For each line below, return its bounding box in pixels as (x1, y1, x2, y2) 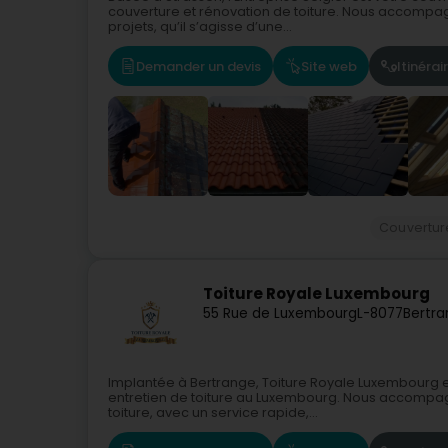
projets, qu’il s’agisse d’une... (108, 18, 292, 35)
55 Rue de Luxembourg (203, 304, 357, 324)
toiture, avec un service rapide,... (108, 404, 318, 421)
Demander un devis (136, 56, 261, 76)
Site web (301, 56, 357, 76)
